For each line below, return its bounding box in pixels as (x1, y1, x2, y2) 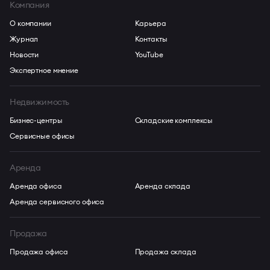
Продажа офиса (10, 247, 68, 256)
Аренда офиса (10, 181, 62, 190)
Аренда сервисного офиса (10, 197, 105, 206)
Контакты (134, 34, 168, 43)
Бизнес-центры (10, 116, 63, 125)
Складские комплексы (134, 116, 213, 125)
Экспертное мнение (10, 66, 78, 75)
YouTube (134, 50, 163, 59)
